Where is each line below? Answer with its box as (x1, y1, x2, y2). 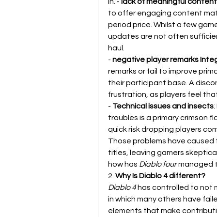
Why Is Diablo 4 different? (115, 172, 205, 180)
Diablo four (139, 160, 177, 168)
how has (108, 160, 139, 168)
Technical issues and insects (112, 102, 214, 110)
